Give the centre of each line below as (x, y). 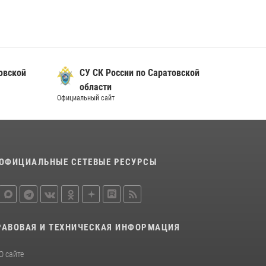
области (95, 87)
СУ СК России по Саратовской (139, 73)
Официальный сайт (86, 98)
